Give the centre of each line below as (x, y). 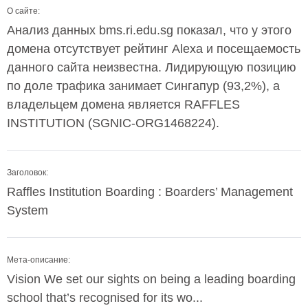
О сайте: (23, 11)
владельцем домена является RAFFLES (123, 104)
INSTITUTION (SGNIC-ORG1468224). (113, 123)
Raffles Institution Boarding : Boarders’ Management (150, 192)
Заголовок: (27, 173)
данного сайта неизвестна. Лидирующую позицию (152, 67)
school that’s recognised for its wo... (105, 298)
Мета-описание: (38, 260)
